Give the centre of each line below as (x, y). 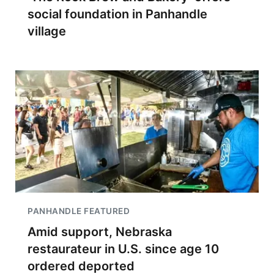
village (48, 31)
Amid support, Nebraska (100, 232)
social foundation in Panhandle (117, 14)
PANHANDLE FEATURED (79, 211)
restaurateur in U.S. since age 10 (123, 249)
